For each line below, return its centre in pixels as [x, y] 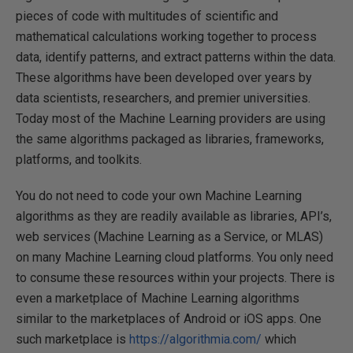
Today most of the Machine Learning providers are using [171, 118]
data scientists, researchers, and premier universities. [163, 98]
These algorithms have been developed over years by [164, 77]
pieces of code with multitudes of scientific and [147, 16]
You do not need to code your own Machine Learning [159, 195]
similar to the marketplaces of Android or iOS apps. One [169, 318]
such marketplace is [72, 339]
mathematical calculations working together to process [166, 36]
